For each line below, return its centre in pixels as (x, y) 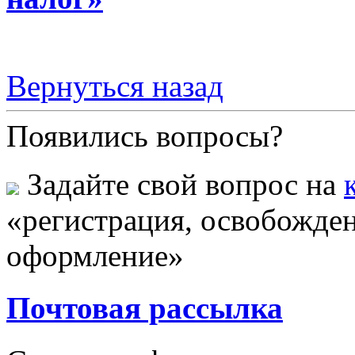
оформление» (95, 256)
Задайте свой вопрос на (181, 185)
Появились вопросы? (145, 136)
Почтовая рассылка (145, 308)
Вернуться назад (115, 86)
